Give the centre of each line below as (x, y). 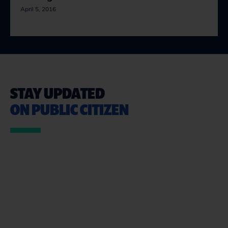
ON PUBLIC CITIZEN (69, 109)
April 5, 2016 (38, 9)
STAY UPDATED (58, 93)
